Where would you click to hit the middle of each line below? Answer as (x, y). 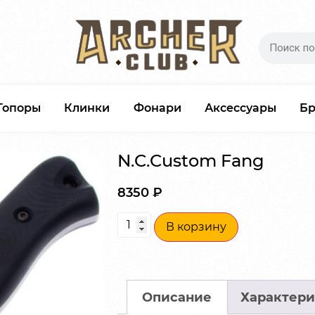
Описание (177, 297)
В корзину (196, 227)
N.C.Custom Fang (191, 160)
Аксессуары (240, 108)
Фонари (157, 108)
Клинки (87, 108)
